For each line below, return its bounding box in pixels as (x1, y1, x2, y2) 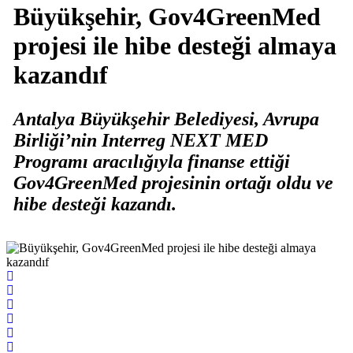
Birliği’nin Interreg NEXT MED (13, 130, 268, 151)
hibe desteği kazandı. (13, 194, 176, 215)
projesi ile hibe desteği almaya (13, 32, 336, 61)
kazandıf (13, 61, 108, 90)
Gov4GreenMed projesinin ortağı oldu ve (13, 173, 333, 194)
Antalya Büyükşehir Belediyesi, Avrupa (13, 109, 319, 130)
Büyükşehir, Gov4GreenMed (13, 2, 321, 32)
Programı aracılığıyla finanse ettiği (13, 151, 290, 173)
